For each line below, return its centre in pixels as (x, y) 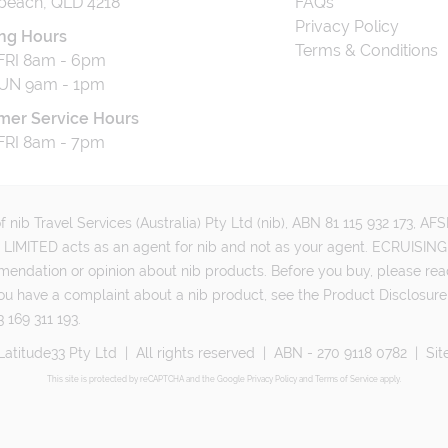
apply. (389, 379)
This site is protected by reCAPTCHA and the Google (145, 379)
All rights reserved (195, 353)
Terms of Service (345, 379)
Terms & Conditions (367, 50)
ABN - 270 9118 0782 (340, 353)
